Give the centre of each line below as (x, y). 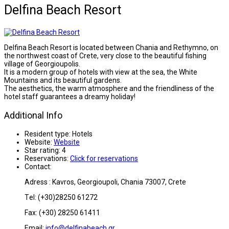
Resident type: (48, 134)
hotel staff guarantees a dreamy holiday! (70, 96)
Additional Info (33, 115)
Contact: (38, 166)
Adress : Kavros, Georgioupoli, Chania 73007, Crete (105, 182)
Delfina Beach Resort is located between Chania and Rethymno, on (111, 47)
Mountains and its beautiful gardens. (63, 80)
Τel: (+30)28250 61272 (61, 197)
